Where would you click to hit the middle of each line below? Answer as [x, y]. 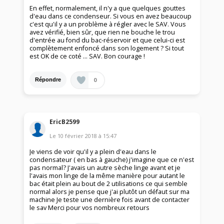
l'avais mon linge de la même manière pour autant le [107, 176]
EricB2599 [65, 122]
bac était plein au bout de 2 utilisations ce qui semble [109, 184]
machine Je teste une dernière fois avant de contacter [110, 200]
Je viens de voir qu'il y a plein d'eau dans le [93, 152]
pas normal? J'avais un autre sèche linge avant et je [105, 168]
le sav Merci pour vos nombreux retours [90, 208]
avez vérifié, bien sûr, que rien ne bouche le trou [102, 32]
